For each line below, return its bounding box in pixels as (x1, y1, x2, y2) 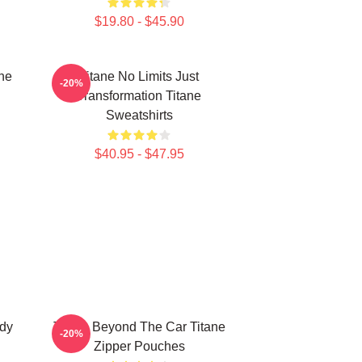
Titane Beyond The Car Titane (53, 320, 225, 334)
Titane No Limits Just (79, 69, 199, 83)
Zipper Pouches (93, 339, 185, 353)
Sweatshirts (105, 108, 173, 122)
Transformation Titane (77, 89, 201, 103)
